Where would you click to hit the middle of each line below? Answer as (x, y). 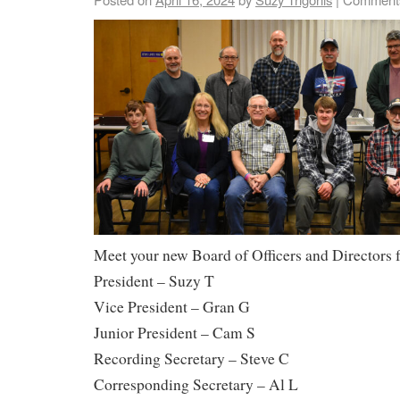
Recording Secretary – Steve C (192, 358)
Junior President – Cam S (175, 332)
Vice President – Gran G (172, 306)
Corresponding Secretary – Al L (196, 384)
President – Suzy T (154, 280)
